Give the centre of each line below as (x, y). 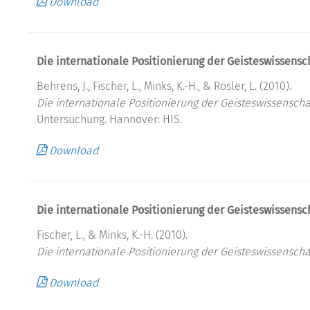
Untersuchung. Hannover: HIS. (109, 119)
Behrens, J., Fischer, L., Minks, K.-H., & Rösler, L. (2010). (164, 86)
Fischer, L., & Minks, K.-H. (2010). (112, 235)
